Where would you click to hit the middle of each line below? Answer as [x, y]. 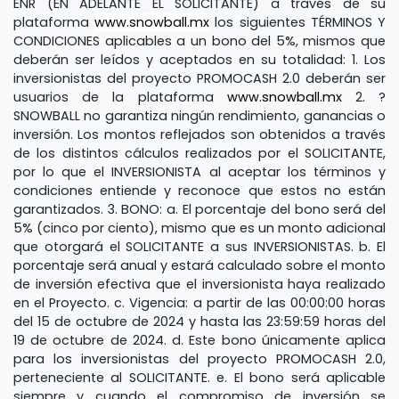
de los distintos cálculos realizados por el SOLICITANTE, [199, 153]
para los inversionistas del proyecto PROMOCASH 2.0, [199, 358]
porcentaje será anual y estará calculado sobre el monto [199, 265]
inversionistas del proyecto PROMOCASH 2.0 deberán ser [199, 78]
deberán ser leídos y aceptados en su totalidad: [183, 59]
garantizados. [61, 209]
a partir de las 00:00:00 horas [289, 302]
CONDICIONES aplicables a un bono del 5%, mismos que [199, 41]
